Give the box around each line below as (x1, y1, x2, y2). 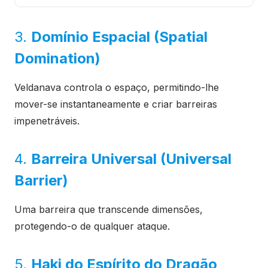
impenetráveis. (14, 115, 80, 127)
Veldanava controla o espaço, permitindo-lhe (14, 81, 219, 94)
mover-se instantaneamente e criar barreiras (14, 98, 217, 111)
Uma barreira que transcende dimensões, (14, 203, 203, 216)
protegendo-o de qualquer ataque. (14, 220, 170, 233)
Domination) (14, 50, 100, 68)
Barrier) (14, 172, 68, 190)
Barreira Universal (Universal (31, 150, 232, 168)
